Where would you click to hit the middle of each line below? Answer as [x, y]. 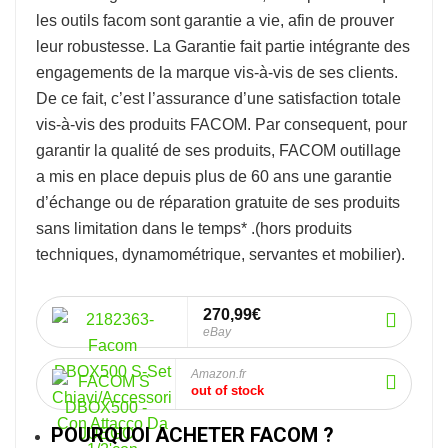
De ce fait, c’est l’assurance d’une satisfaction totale [218, 98]
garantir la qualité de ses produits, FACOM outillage [218, 150]
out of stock [227, 390]
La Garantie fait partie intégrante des [281, 46]
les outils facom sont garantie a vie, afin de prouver [215, 20]
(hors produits [303, 228]
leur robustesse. [94, 46]
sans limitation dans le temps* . [145, 228]
